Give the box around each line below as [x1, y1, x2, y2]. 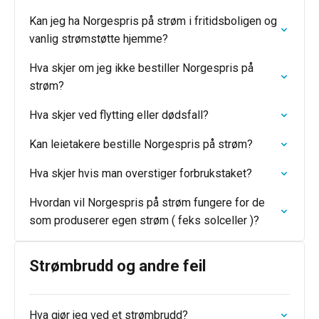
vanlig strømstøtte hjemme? [29, 32, 168, 46]
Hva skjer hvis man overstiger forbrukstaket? [29, 167, 252, 180]
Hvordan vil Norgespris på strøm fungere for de [29, 196, 265, 209]
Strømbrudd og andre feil [29, 257, 206, 275]
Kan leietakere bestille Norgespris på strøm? [29, 137, 253, 151]
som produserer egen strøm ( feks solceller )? [29, 214, 259, 227]
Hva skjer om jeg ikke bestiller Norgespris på [29, 61, 253, 75]
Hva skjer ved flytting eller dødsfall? [29, 108, 209, 122]
